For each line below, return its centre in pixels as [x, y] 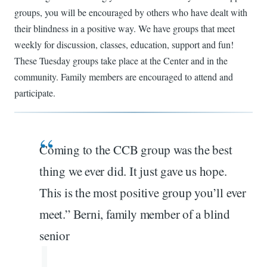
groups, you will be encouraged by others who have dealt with [131, 12]
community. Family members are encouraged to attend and [124, 77]
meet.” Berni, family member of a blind [135, 214]
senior [55, 235]
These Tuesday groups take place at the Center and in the [121, 60]
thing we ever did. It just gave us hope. [133, 171]
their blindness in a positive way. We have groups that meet [125, 28]
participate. [35, 93]
